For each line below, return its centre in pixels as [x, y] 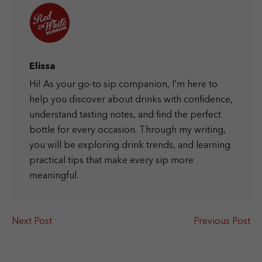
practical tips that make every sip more [111, 161]
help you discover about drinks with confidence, [131, 100]
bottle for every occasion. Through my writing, [127, 131]
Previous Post [222, 222]
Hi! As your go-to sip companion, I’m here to [123, 85]
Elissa [42, 67]
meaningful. [54, 176]
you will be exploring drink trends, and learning [130, 146]
